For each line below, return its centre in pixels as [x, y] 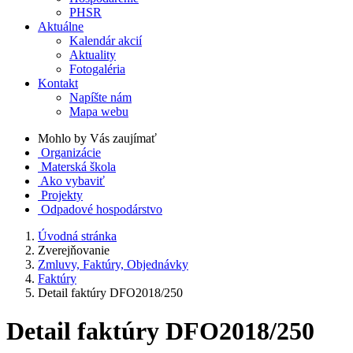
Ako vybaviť [72, 181]
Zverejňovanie [74, 250]
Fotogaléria [97, 69]
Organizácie [71, 152]
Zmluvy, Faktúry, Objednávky [113, 264]
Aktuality [93, 55]
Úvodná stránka [77, 236]
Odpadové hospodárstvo [102, 209]
